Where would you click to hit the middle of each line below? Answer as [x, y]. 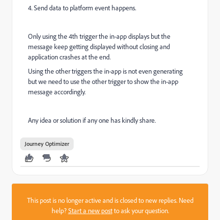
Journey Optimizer [47, 144]
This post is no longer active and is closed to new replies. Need [110, 200]
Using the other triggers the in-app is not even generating [105, 71]
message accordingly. [57, 92]
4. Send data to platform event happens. [82, 8]
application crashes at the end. [70, 57]
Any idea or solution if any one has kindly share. [92, 120]
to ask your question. [140, 211]
